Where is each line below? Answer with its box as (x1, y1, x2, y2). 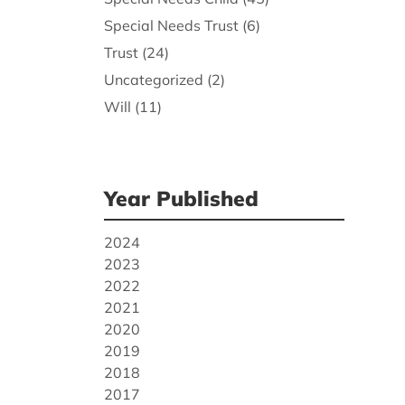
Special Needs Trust (103, 16, 239, 35)
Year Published (103, 184, 259, 212)
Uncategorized (103, 71, 203, 89)
